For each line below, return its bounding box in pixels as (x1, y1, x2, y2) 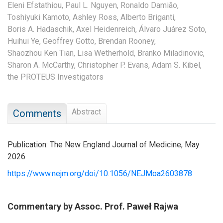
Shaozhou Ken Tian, (7, 48, 75, 58)
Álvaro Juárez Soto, (139, 24, 207, 34)
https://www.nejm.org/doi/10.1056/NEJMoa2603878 (7, 168, 192, 178)
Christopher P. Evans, (78, 60, 150, 70)
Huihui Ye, (7, 36, 41, 46)
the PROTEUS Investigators (7, 72, 104, 82)
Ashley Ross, (73, 12, 118, 22)
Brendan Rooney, (98, 36, 156, 46)
